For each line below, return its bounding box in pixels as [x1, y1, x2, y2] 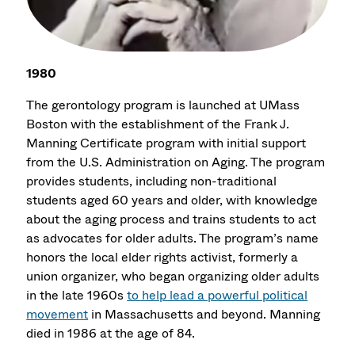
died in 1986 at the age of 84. [26, 324, 196, 343]
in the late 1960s [26, 286, 128, 305]
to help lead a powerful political [127, 286, 308, 305]
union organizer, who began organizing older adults [26, 267, 320, 286]
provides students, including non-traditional [26, 172, 277, 191]
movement [26, 305, 89, 324]
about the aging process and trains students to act [26, 210, 317, 229]
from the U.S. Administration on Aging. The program [26, 153, 326, 172]
